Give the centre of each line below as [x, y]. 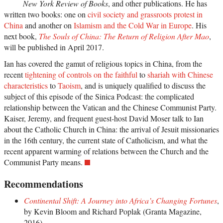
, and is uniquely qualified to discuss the [143, 85]
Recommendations [44, 184]
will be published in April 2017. [54, 47]
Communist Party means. [43, 162]
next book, [21, 36]
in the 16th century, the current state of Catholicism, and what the [106, 140]
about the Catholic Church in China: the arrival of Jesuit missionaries [111, 129]
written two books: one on [46, 14]
